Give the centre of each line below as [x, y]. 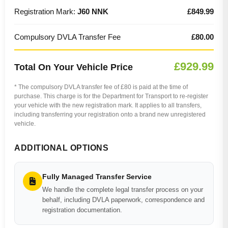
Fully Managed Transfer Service [97, 177]
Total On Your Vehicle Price [74, 67]
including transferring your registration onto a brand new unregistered [110, 115]
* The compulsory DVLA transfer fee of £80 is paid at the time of [101, 87]
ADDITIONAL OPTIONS [61, 148]
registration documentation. [82, 210]
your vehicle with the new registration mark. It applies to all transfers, [108, 105]
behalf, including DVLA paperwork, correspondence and [123, 200]
